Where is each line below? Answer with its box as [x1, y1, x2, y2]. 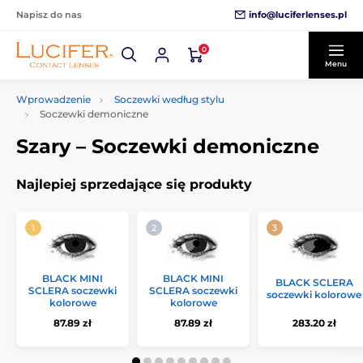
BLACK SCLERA [275, 276, 353, 288]
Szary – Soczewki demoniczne [16, 135, 319, 158]
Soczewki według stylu [114, 93, 224, 105]
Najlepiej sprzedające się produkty [16, 177, 252, 192]
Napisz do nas [16, 9, 82, 20]
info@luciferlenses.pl [249, 8, 347, 20]
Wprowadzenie [16, 93, 91, 105]
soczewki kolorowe [267, 288, 361, 301]
